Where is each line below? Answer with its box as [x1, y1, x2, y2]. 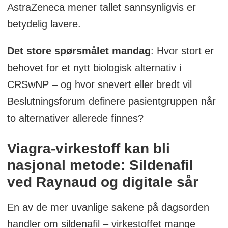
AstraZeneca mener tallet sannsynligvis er [7, 1, 196, 13]
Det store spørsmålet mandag [7, 45, 151, 56]
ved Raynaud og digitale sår [7, 174, 198, 190]
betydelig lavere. [7, 18, 81, 30]
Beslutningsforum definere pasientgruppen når [7, 95, 216, 107]
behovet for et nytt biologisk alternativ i [7, 62, 181, 73]
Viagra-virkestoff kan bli [7, 140, 170, 156]
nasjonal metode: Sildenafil [7, 157, 193, 173]
